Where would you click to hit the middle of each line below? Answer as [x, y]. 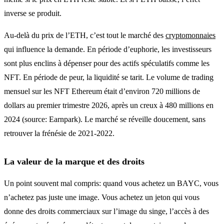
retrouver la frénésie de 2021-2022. [59, 133]
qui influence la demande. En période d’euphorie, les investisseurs [108, 49]
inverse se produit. [33, 13]
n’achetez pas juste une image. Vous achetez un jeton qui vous [102, 197]
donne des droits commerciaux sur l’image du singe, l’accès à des [106, 211]
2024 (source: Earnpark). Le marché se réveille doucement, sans [105, 119]
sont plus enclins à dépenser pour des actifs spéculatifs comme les [107, 63]
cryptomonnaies [190, 35]
